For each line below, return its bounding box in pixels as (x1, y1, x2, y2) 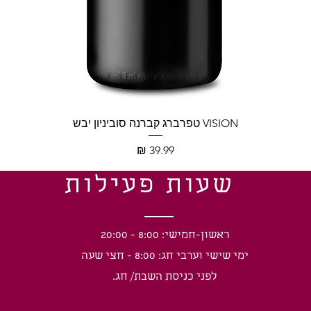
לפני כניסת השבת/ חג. (112, 271, 217, 284)
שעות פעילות (65, 173, 235, 201)
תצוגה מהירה (128, 116, 183, 129)
